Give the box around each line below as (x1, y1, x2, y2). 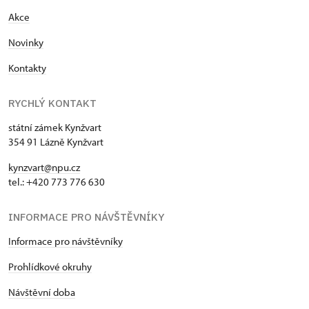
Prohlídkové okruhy (8, 260, 92, 274)
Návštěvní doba (8, 286, 75, 299)
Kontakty (8, 61, 46, 75)
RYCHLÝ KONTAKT (8, 97, 97, 110)
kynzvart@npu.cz (8, 161, 80, 175)
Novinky (8, 36, 43, 50)
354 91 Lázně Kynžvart (8, 135, 103, 149)
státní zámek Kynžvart (8, 121, 101, 134)
